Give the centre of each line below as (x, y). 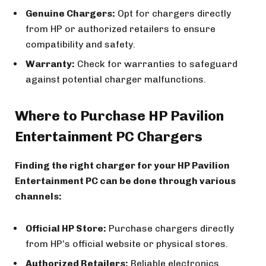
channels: (38, 197)
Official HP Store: (66, 229)
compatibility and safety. (80, 44)
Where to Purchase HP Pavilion (119, 116)
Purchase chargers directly (170, 229)
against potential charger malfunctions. (116, 79)
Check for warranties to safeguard (156, 64)
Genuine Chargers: (70, 13)
